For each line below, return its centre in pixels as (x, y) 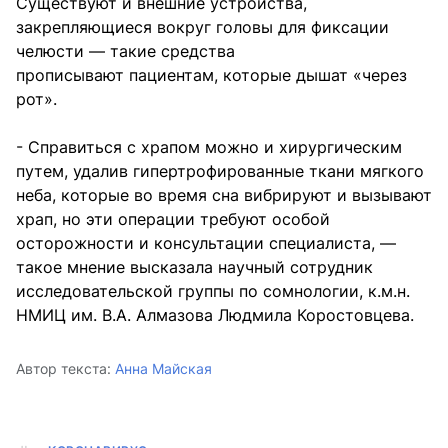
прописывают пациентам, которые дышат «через (211, 74)
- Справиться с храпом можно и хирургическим (209, 146)
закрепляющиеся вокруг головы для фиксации (202, 26)
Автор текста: (63, 368)
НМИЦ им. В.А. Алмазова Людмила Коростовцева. (215, 314)
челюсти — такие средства (125, 50)
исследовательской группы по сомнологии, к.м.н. (213, 290)
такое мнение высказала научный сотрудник (194, 266)
